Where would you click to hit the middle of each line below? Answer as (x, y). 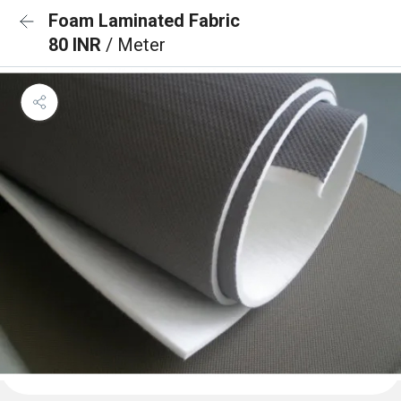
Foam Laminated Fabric (144, 21)
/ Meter (136, 45)
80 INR (77, 45)
